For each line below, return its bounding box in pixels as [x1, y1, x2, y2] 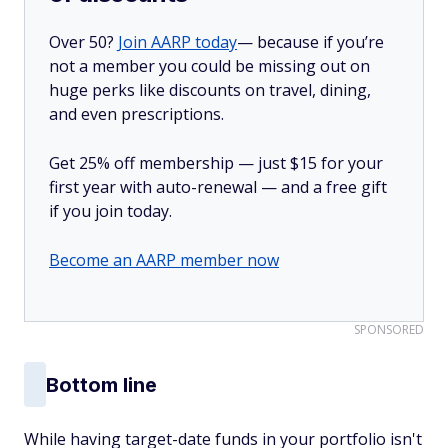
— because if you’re [237, 31, 384, 53]
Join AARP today [118, 31, 237, 53]
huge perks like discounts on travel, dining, [49, 79, 371, 101]
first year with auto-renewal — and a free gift [49, 176, 387, 198]
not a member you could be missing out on [49, 55, 370, 77]
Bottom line [46, 372, 157, 397]
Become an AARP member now [49, 249, 279, 271]
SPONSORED [354, 321, 424, 338]
